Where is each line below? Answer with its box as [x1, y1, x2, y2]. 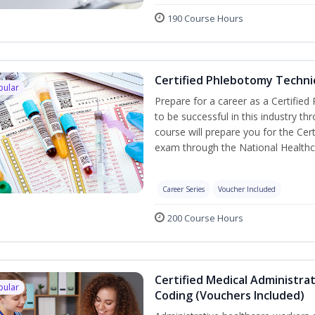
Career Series [162, 184, 205, 194]
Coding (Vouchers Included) [154, 287, 304, 303]
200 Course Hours [167, 211, 243, 224]
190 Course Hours [167, 11, 243, 25]
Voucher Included [217, 184, 276, 194]
